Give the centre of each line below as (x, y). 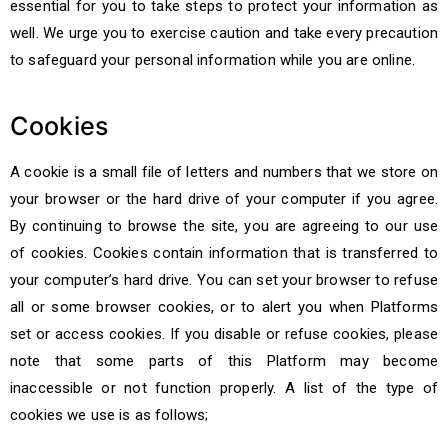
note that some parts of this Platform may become (224, 361)
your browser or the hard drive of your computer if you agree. (224, 199)
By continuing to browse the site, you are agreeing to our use (224, 226)
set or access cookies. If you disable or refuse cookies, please (224, 334)
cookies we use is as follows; (109, 415)
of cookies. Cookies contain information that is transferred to (224, 253)
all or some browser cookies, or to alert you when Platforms (224, 307)
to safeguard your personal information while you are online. (212, 60)
